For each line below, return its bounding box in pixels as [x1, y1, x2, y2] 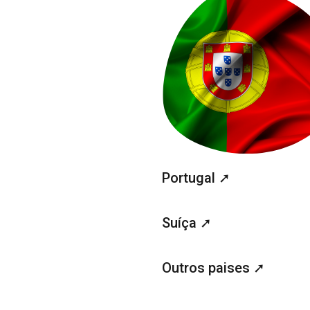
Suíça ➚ [162, 214, 212, 231]
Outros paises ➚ [162, 259, 265, 276]
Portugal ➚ [162, 169, 230, 186]
